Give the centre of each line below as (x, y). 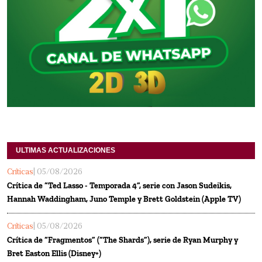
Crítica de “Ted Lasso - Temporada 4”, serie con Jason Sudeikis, (119, 185)
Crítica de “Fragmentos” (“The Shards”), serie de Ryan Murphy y (123, 240)
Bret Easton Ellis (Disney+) (54, 253)
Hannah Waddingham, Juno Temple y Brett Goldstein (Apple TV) (124, 199)
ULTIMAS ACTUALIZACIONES (65, 150)
